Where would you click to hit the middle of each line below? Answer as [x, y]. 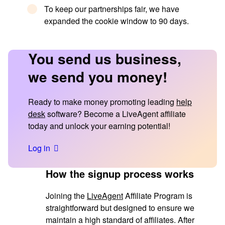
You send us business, [105, 59]
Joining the [66, 196]
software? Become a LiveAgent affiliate [116, 114]
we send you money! [98, 77]
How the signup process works [120, 174]
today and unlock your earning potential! [99, 126]
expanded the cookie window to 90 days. [117, 21]
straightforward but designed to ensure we [120, 208]
